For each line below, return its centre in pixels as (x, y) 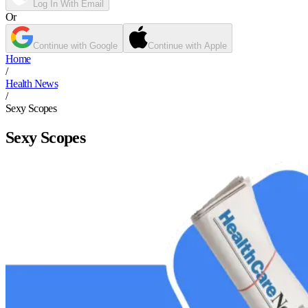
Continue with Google (75, 46)
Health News (32, 84)
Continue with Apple (187, 46)
